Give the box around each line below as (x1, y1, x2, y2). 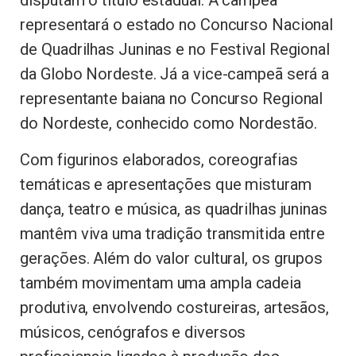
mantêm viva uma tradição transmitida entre (20, 223, 326, 243)
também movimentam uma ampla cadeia (20, 273, 301, 292)
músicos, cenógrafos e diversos (20, 322, 246, 342)
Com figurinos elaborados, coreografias (20, 149, 298, 169)
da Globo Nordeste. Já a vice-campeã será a (20, 64, 330, 83)
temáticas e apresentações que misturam (20, 174, 311, 194)
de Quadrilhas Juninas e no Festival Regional (20, 39, 330, 59)
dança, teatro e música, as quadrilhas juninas (20, 199, 327, 219)
